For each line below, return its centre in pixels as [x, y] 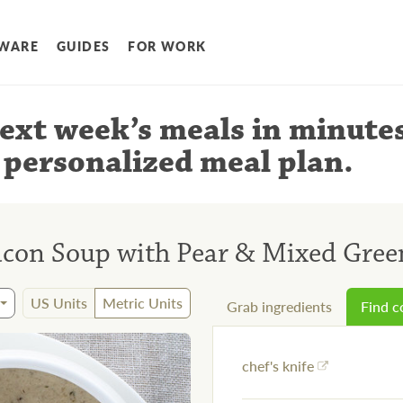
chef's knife [278, 366]
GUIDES [84, 46]
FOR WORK [167, 46]
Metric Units [143, 303]
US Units [59, 303]
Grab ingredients [279, 307]
